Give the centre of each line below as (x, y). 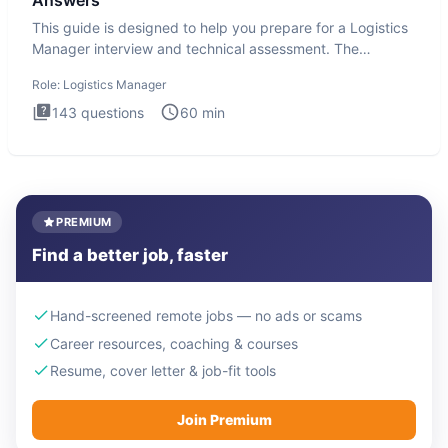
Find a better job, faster (130, 255)
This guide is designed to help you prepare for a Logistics (220, 27)
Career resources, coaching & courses (174, 343)
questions (110, 112)
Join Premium (224, 420)
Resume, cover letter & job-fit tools (163, 371)
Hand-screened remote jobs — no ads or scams (206, 315)
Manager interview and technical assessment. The (195, 48)
